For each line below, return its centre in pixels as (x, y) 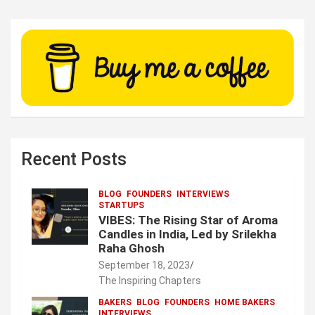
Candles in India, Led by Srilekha (187, 234)
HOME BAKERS (245, 303)
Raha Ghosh (131, 249)
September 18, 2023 (144, 265)
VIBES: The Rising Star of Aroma (188, 220)
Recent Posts (74, 160)
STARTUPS (121, 206)
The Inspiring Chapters (150, 281)
